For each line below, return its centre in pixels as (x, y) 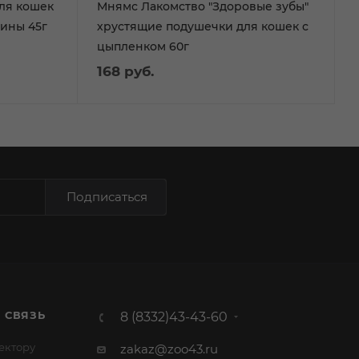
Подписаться (107, 197)
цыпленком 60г (143, 46)
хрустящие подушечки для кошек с (203, 26)
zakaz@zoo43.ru (169, 349)
